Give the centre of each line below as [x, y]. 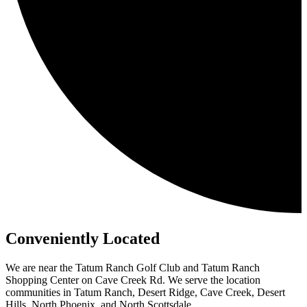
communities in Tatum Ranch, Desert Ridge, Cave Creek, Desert [145, 293]
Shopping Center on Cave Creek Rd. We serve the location [133, 280]
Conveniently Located [83, 239]
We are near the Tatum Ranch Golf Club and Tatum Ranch [133, 268]
